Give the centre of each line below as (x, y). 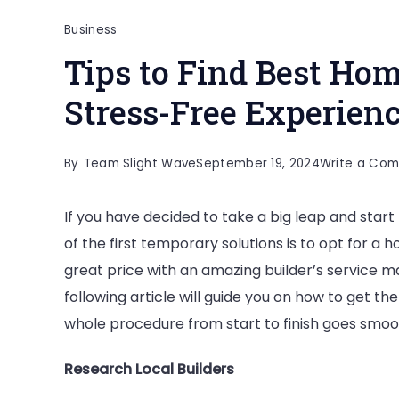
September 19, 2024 (258, 163)
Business (91, 29)
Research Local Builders (149, 370)
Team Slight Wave (140, 163)
